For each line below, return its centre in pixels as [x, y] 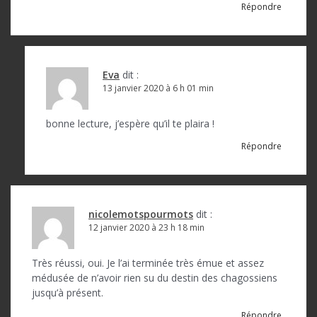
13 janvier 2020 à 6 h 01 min [158, 88]
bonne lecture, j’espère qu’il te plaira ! [130, 123]
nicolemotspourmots [141, 214]
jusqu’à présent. [68, 292]
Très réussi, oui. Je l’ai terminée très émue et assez [148, 263]
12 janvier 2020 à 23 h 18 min [146, 227]
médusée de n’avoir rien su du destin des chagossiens [155, 277]
